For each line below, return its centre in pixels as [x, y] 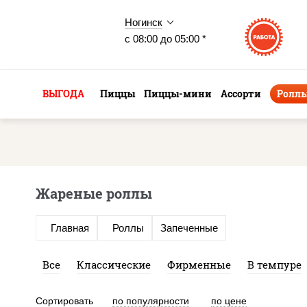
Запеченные [189, 228]
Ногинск [144, 22]
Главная [70, 228]
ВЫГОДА [63, 94]
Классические [114, 265]
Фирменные [199, 265]
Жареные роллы [94, 193]
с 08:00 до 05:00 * [165, 39]
